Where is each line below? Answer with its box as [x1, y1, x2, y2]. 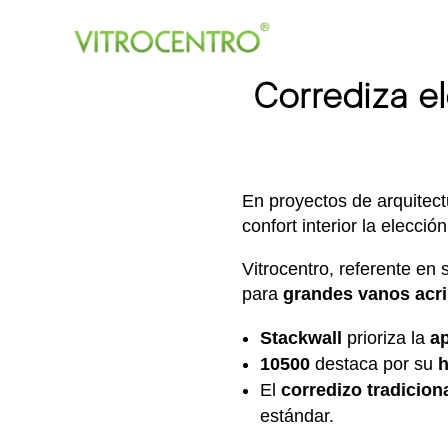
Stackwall [259, 327, 342, 348]
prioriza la [341, 327, 430, 348]
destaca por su [309, 353, 438, 374]
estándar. [259, 405, 334, 426]
